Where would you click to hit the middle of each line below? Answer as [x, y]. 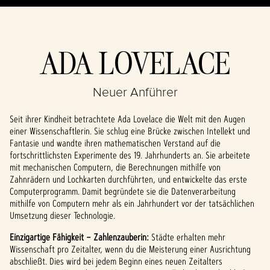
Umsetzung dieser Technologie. [62, 216]
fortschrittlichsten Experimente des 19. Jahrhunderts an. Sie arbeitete [130, 155]
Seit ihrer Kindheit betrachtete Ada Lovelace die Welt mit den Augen [127, 119]
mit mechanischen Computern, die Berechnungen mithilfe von [115, 168]
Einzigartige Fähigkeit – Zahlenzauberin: [80, 237]
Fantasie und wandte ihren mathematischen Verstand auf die [115, 143]
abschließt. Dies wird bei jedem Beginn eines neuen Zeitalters [116, 262]
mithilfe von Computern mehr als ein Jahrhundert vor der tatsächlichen [132, 204]
